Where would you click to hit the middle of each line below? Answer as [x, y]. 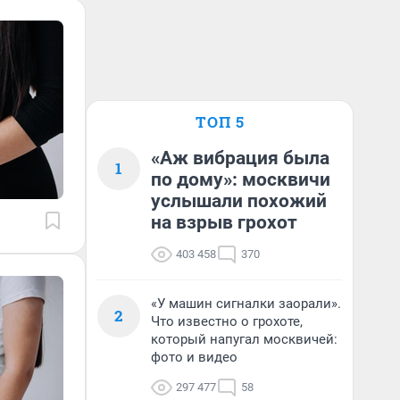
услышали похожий [239, 201]
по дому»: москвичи [241, 179]
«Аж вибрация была [240, 158]
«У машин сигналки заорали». [246, 304]
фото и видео [194, 357]
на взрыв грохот [224, 222]
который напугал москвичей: [244, 339]
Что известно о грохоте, [227, 321]
